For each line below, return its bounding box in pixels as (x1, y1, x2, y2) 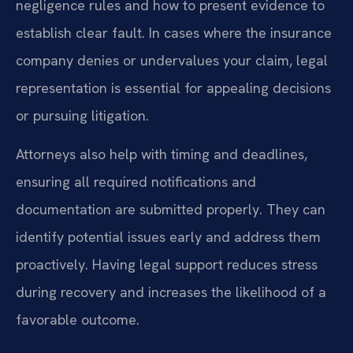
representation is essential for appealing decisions (16, 78, 331, 97)
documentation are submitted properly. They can (16, 199, 325, 218)
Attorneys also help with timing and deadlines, (16, 144, 307, 163)
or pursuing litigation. (16, 106, 149, 124)
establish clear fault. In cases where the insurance (16, 23, 332, 42)
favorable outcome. (16, 310, 139, 329)
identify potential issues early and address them (16, 227, 321, 246)
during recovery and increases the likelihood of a (16, 282, 326, 301)
